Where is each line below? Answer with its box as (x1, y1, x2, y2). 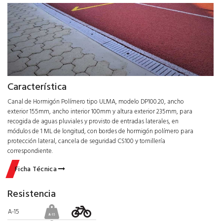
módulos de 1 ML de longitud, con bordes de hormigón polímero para (7, 126, 193, 137)
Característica (7, 79, 67, 95)
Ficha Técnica (15, 163, 59, 175)
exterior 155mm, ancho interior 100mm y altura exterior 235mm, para (7, 106, 192, 117)
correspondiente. (7, 146, 53, 157)
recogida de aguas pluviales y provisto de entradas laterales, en (7, 116, 179, 127)
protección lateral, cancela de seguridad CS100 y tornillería (7, 136, 165, 147)
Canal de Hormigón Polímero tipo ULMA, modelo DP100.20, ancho (7, 96, 184, 108)
